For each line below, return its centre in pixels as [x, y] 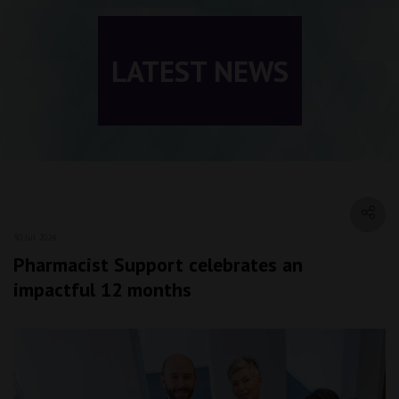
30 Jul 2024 [35, 237]
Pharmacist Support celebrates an [158, 264]
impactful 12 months [102, 289]
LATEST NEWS [199, 70]
